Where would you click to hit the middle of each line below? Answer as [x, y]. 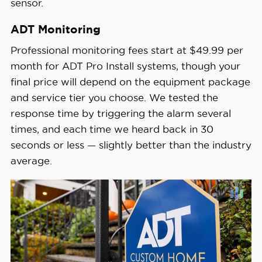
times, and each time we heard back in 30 [112, 129]
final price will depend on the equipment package [130, 82]
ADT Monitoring [55, 29]
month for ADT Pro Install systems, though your [125, 66]
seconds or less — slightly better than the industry [131, 145]
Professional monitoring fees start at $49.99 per [127, 50]
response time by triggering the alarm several [120, 113]
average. [31, 161]
